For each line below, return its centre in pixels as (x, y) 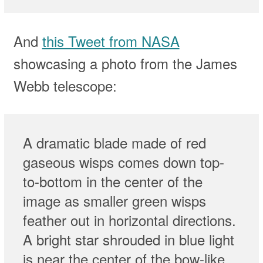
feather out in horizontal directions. (129, 220)
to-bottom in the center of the (112, 181)
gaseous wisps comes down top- (123, 162)
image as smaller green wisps (114, 201)
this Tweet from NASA (111, 41)
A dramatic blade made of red (114, 143)
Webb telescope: (65, 85)
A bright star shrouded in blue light (128, 240)
